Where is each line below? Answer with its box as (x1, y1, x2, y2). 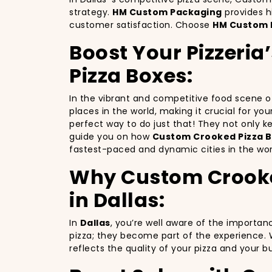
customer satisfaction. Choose (69, 18, 212, 31)
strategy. (69, 5, 112, 18)
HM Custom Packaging (112, 5, 222, 18)
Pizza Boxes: (69, 61, 192, 89)
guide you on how (69, 130, 152, 143)
